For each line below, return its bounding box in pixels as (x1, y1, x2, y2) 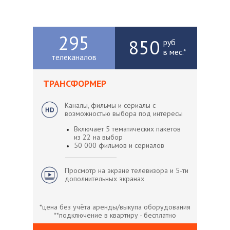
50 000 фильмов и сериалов (74, 141, 164, 150)
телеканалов (51, 52, 97, 62)
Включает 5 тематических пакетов (74, 124, 181, 133)
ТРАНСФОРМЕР (43, 78, 106, 89)
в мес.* (163, 47, 186, 57)
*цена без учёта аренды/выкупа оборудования (40, 202, 190, 212)
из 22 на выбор (74, 132, 123, 142)
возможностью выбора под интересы (65, 109, 183, 118)
